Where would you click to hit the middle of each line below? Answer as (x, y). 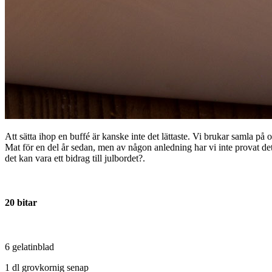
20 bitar (21, 203)
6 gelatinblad (29, 247)
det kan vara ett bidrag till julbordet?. (75, 158)
